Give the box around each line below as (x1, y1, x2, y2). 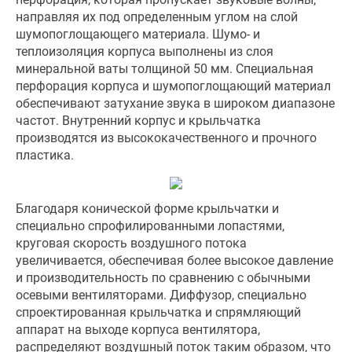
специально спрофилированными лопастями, (16, 218, 284, 233)
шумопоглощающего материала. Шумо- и (16, 27, 260, 42)
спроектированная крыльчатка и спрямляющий (16, 305, 301, 320)
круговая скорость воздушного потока (16, 236, 247, 251)
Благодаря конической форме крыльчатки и (16, 201, 279, 216)
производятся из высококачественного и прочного (16, 130, 317, 145)
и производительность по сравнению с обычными (16, 270, 310, 285)
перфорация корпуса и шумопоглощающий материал (16, 79, 331, 93)
